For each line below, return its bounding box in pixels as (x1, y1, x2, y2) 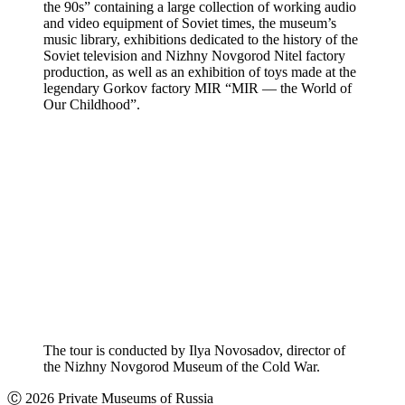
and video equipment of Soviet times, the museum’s (43, 14, 336, 31)
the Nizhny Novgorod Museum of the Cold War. (43, 359, 320, 375)
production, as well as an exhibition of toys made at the (43, 63, 356, 80)
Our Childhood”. (43, 96, 140, 112)
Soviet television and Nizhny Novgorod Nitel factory (43, 47, 345, 63)
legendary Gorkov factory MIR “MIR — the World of (43, 80, 352, 96)
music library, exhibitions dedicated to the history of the (43, 31, 358, 47)
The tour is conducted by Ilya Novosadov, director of (43, 343, 345, 359)
